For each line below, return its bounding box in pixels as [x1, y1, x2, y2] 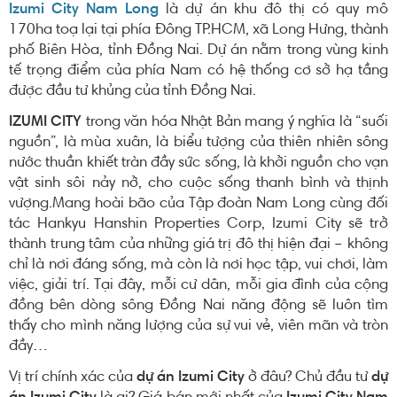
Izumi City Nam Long [9, 3, 167, 17]
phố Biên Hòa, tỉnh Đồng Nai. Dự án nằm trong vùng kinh [9, 43, 388, 58]
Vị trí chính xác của [9, 370, 136, 385]
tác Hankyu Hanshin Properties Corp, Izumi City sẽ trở [9, 217, 388, 231]
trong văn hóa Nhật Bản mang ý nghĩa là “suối [82, 115, 389, 129]
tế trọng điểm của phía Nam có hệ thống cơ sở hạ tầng [9, 64, 388, 78]
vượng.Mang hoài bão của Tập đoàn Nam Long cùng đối [9, 197, 388, 211]
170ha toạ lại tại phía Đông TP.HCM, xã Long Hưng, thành [9, 23, 388, 37]
